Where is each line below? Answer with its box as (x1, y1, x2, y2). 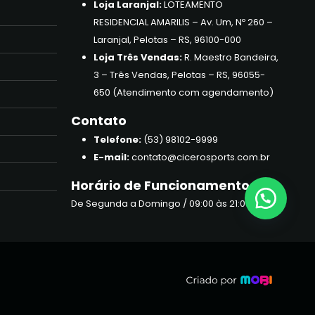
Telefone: (94, 133, 141, 147)
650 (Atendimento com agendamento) (94, 86, 274, 100)
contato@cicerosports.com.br (129, 150, 270, 165)
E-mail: (94, 150, 129, 165)
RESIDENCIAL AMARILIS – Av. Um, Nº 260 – (94, 15, 273, 30)
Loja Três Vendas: (94, 51, 182, 65)
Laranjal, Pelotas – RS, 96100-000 (94, 33, 241, 47)
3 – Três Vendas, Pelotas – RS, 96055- (94, 68, 265, 82)
